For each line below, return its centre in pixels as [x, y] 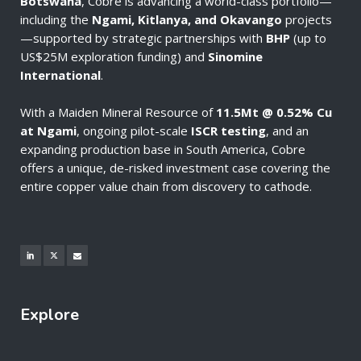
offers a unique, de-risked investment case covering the [175, 168]
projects [307, 20]
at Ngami [48, 131]
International [60, 75]
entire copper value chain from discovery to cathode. [166, 187]
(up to [308, 38]
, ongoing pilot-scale [134, 131]
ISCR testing [228, 131]
